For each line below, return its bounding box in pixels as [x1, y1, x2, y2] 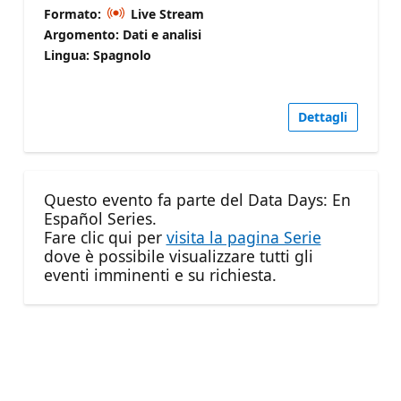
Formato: [43, 4, 105, 22]
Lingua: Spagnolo [43, 46, 151, 64]
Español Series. [43, 208, 157, 230]
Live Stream [127, 4, 204, 22]
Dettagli [298, 108, 347, 126]
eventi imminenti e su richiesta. [43, 264, 277, 286]
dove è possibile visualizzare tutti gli [43, 245, 313, 268]
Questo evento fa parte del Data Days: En [43, 189, 351, 211]
